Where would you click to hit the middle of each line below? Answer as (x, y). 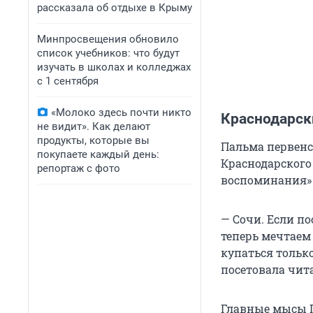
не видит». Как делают (94, 126)
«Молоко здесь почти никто (121, 112)
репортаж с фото (79, 168)
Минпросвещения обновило (108, 39)
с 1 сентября (68, 81)
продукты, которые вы (93, 140)
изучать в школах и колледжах (114, 67)
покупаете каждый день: (98, 154)
